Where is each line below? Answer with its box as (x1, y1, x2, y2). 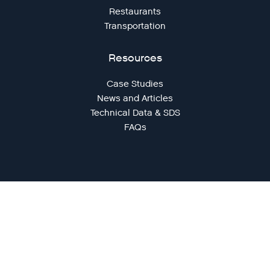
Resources (108, 51, 162, 65)
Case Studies (107, 77, 163, 90)
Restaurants (109, 5, 161, 17)
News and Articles (97, 92, 173, 104)
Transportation (104, 19, 166, 32)
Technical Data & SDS (90, 106, 180, 119)
